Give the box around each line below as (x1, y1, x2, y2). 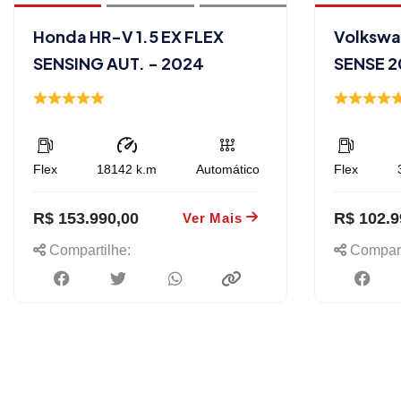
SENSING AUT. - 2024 (33, 52, 204, 73)
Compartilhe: (46, 242, 131, 258)
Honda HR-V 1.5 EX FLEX (33, 25, 224, 47)
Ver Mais (183, 209, 243, 226)
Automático (196, 161, 260, 176)
